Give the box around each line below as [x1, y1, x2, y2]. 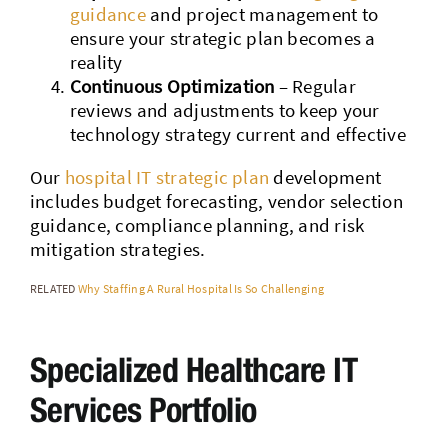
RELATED [29, 280, 76, 296]
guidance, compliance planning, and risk [29, 212, 365, 237]
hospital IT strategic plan [64, 164, 270, 189]
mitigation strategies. [29, 236, 206, 261]
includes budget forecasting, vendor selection [29, 188, 403, 213]
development [269, 164, 382, 189]
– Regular [274, 73, 356, 98]
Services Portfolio [29, 388, 257, 430]
